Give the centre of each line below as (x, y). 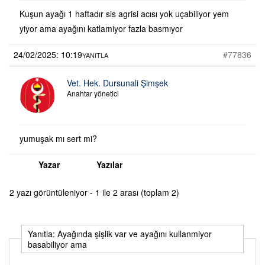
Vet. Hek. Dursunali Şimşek (117, 83)
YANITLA (95, 55)
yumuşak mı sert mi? (58, 138)
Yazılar (109, 164)
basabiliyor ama (57, 244)
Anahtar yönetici (93, 93)
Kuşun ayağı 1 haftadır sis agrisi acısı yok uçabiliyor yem (124, 13)
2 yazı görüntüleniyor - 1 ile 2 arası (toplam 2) (94, 192)
